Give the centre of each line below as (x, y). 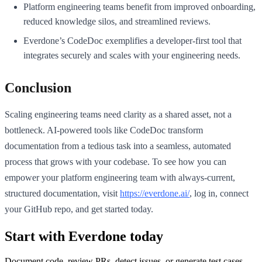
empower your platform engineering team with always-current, (120, 177)
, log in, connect (219, 193)
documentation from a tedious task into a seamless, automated (118, 146)
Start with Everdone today (84, 236)
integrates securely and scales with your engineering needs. (132, 55)
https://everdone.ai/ (155, 193)
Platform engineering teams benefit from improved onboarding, (139, 6)
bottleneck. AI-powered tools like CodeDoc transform (104, 130)
